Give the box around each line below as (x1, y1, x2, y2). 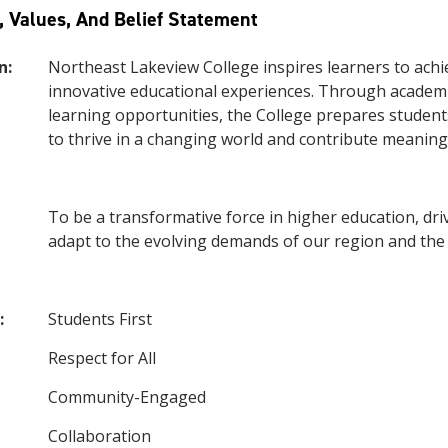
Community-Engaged (47, 386, 206, 408)
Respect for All (47, 347, 156, 369)
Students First (47, 308, 152, 330)
